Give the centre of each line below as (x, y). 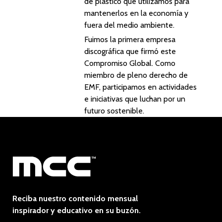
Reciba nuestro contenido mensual (75, 198)
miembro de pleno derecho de (136, 75)
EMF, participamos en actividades (140, 87)
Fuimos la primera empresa (130, 39)
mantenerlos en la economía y (136, 13)
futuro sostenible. (114, 111)
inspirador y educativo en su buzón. (77, 210)
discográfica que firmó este (130, 51)
